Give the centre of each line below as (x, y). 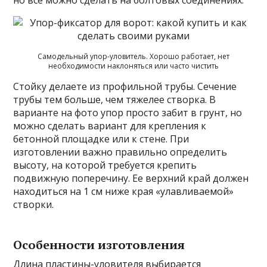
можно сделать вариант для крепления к (110, 125)
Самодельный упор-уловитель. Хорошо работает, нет (133, 56)
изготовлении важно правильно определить (120, 152)
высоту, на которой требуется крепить (105, 165)
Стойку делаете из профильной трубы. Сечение (125, 86)
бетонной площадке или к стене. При (101, 139)
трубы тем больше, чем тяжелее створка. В (115, 99)
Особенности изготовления (99, 244)
